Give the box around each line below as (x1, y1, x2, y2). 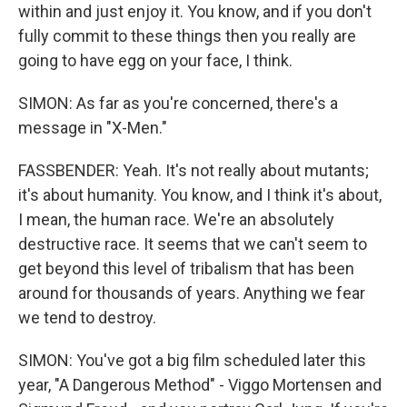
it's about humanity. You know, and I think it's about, (18, 185, 382, 204)
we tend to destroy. (18, 308, 156, 327)
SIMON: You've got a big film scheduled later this (18, 351, 366, 370)
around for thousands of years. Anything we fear (18, 283, 365, 303)
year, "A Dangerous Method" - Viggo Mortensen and (18, 375, 382, 394)
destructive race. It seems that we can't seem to (18, 234, 367, 253)
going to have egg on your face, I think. (18, 51, 293, 70)
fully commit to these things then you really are (18, 26, 356, 45)
